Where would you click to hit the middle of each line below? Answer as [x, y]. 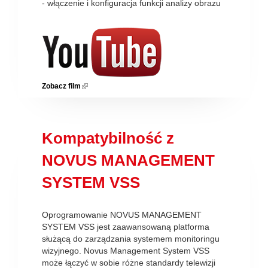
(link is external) [108, 86]
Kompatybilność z [108, 138]
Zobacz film [61, 86]
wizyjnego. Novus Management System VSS [126, 250]
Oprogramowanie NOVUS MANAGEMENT [122, 214]
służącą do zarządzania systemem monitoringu [131, 238]
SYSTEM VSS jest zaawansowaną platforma [126, 226]
